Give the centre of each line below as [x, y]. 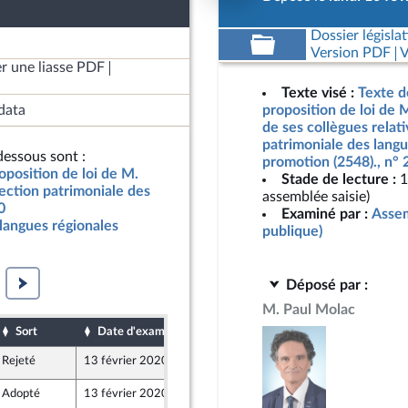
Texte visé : [318, 93]
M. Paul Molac [309, 310]
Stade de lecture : [339, 179]
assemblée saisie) [316, 197]
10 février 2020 [235, 393]
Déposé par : [327, 285]
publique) [292, 231]
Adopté [21, 393]
